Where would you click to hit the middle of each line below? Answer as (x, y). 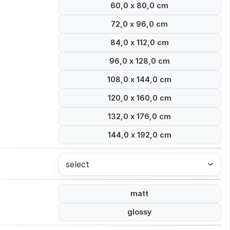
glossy (140, 212)
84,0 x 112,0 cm (139, 43)
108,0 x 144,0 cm (140, 80)
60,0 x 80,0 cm (140, 6)
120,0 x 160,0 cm (139, 98)
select (77, 165)
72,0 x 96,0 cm (140, 24)
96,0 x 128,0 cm (139, 61)
